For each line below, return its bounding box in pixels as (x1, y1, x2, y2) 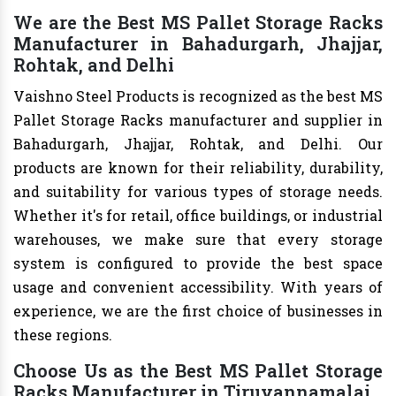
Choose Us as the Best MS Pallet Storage (13, 359, 383, 383)
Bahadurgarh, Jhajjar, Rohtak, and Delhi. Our (13, 134, 383, 154)
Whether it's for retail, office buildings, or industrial (13, 206, 383, 225)
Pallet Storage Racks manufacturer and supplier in (13, 110, 383, 130)
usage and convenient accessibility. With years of (13, 278, 383, 297)
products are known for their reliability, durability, (13, 158, 383, 178)
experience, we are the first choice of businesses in (13, 301, 383, 321)
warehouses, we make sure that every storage (13, 230, 383, 249)
